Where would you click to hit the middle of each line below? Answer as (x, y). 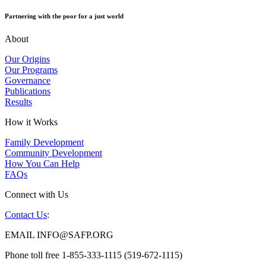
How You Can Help (42, 164)
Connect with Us (37, 195)
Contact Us (26, 215)
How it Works (31, 122)
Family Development (44, 142)
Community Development (53, 153)
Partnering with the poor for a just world (64, 16)
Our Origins (27, 59)
